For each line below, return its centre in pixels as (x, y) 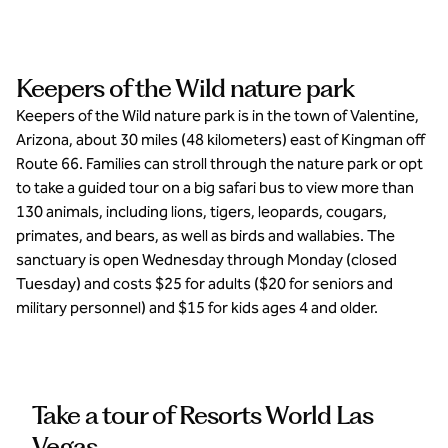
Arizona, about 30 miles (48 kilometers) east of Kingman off (220, 139)
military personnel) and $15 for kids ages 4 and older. (197, 307)
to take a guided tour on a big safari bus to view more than (215, 187)
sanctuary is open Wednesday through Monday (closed (206, 259)
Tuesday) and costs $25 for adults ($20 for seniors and (204, 283)
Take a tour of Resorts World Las (202, 415)
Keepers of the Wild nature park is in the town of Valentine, (217, 115)
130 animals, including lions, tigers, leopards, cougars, (201, 211)
